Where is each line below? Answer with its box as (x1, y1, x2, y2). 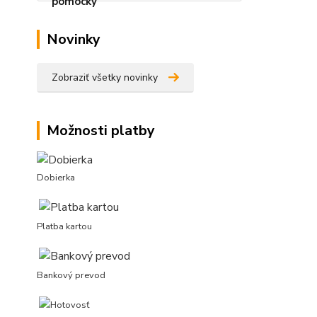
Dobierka (37, 171, 75, 185)
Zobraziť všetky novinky (52, 71, 158, 84)
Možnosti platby (47, 121, 155, 140)
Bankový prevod (37, 269, 105, 282)
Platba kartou (37, 220, 92, 234)
